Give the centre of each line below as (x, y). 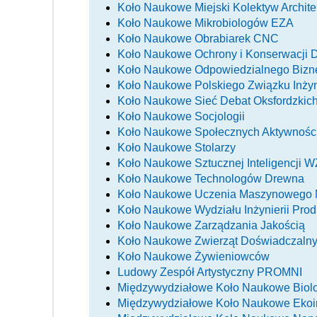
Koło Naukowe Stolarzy (177, 147)
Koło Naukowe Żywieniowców (194, 256)
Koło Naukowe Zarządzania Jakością (211, 225)
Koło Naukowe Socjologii (181, 116)
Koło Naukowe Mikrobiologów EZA (206, 23)
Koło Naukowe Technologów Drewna (211, 178)
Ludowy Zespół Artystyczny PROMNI (210, 272)
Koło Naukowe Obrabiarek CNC (198, 38)
